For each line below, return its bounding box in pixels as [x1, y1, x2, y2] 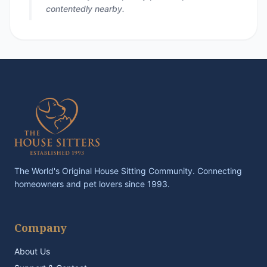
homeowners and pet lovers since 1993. [14, 179, 170, 189]
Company [14, 221, 67, 235]
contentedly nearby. [46, 4, 125, 14]
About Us [14, 246, 50, 256]
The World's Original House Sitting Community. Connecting [14, 166, 242, 176]
